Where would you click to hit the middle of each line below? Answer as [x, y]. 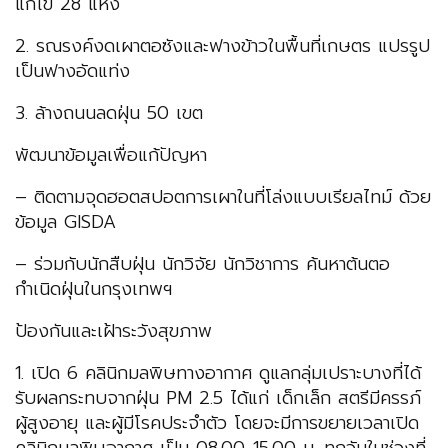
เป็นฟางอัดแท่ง [72, 71]
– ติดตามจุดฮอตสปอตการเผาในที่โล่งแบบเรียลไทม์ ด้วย [223, 197]
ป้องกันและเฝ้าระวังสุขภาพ [113, 331]
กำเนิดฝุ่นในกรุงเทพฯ [93, 289]
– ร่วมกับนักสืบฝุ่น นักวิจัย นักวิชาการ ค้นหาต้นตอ [202, 264]
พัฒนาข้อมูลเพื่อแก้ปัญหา [111, 155]
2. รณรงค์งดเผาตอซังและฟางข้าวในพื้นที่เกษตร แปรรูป [222, 46]
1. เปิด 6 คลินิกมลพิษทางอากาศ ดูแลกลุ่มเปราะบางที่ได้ [218, 373]
